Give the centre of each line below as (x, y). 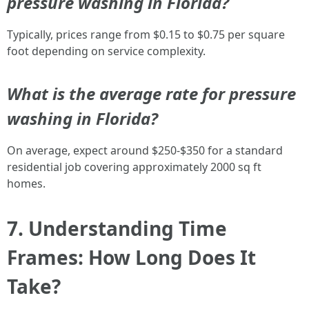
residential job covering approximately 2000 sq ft (134, 167)
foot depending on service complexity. (106, 51)
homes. (26, 183)
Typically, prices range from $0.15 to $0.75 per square (146, 34)
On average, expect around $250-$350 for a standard (145, 150)
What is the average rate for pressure (151, 93)
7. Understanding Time (117, 228)
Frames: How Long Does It (131, 257)
